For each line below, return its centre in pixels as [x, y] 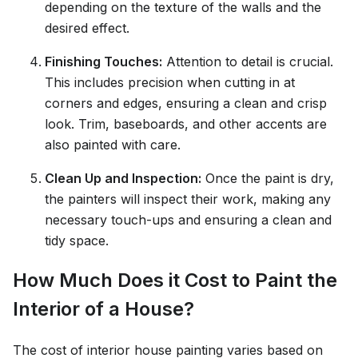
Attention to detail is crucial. [248, 61]
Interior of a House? [103, 309]
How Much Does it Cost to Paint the [175, 280]
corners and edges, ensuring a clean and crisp [186, 103]
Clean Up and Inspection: [123, 178]
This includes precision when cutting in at [170, 82]
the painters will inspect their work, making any [188, 199]
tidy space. [77, 240]
